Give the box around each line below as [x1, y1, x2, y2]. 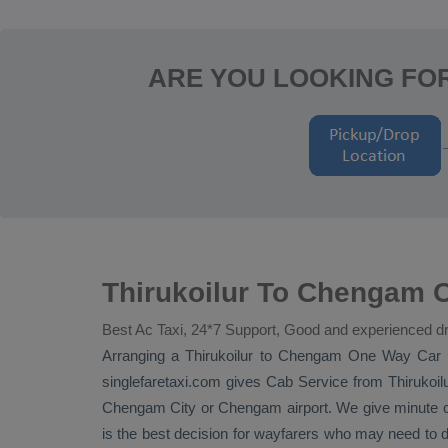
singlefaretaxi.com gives [102, 373, 266, 390]
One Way [348, 347, 418, 364]
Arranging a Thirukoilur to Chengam [102, 347, 348, 364]
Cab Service [266, 373, 348, 390]
